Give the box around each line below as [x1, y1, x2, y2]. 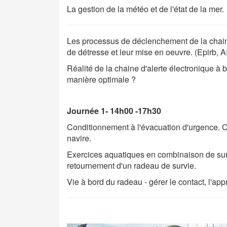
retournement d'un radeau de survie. [67, 160, 196, 171]
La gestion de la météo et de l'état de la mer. [67, 3, 224, 15]
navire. [67, 132, 91, 144]
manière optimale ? [67, 73, 136, 85]
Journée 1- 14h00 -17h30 [67, 105, 161, 117]
